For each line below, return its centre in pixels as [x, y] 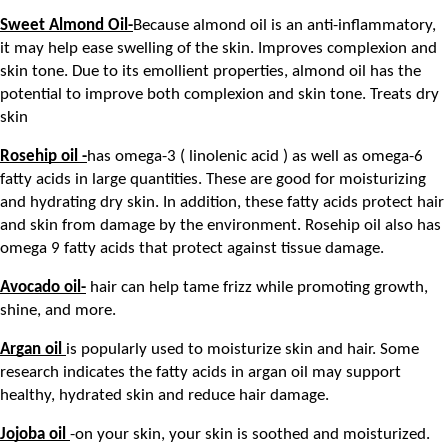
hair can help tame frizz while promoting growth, [257, 287]
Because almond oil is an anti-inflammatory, [284, 25]
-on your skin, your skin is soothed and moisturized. [250, 434]
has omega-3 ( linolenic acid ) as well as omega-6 [255, 156]
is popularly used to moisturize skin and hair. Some [242, 349]
